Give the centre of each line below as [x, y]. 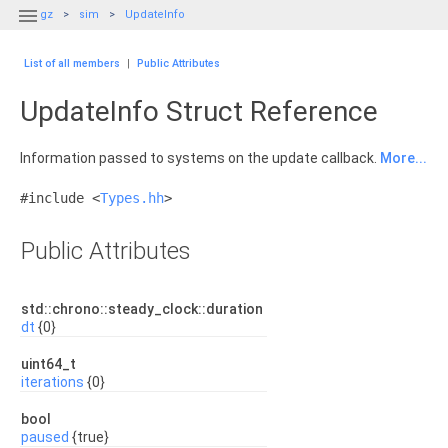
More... [403, 158]
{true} [89, 437]
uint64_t [50, 364]
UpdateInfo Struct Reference [199, 111]
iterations [52, 382]
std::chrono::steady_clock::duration [143, 309]
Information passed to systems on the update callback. [200, 158]
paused [45, 437]
